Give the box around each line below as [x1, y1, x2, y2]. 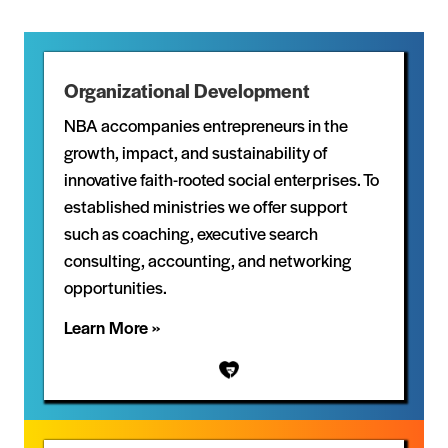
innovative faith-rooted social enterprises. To [64, 171, 379, 191]
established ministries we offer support [64, 198, 348, 218]
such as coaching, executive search [64, 225, 318, 245]
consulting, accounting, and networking [64, 252, 351, 272]
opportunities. [64, 279, 170, 299]
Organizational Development [64, 82, 310, 103]
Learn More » [64, 319, 160, 339]
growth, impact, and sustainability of [64, 144, 327, 164]
